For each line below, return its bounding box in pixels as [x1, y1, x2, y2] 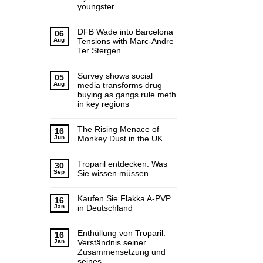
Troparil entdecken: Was [77, 159, 167, 169]
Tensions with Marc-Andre [77, 36, 174, 46]
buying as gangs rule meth [77, 90, 176, 100]
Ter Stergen [77, 46, 121, 56]
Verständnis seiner [77, 238, 146, 248]
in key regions [77, 99, 129, 109]
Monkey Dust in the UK [77, 134, 163, 144]
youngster [77, 2, 114, 12]
